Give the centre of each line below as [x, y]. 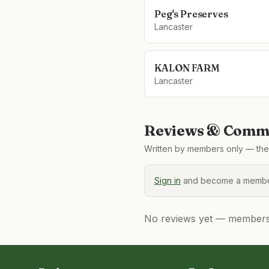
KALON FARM [187, 68]
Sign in [168, 180]
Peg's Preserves [191, 14]
